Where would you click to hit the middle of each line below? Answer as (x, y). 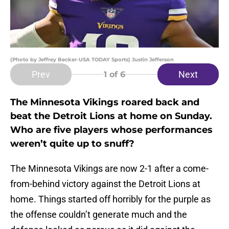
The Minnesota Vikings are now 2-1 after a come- (109, 169)
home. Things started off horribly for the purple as (110, 199)
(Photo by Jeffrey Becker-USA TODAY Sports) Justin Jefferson (92, 60)
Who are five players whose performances (111, 130)
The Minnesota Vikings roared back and (105, 102)
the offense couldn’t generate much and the (99, 215)
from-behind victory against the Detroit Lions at (105, 184)
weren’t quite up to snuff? (72, 144)
